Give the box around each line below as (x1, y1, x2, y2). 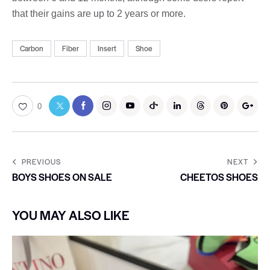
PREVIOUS (22, 155, 61, 167)
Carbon (20, 43, 43, 54)
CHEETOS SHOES (180, 169, 258, 184)
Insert (98, 43, 117, 54)
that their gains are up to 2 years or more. (12, 8, 186, 19)
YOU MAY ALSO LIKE (12, 206, 130, 224)
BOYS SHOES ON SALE (12, 169, 112, 184)
